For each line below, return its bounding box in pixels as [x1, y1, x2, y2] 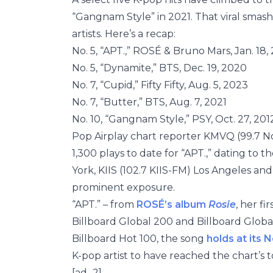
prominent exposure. [72, 182, 175, 193]
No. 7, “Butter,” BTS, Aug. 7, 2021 [72, 96, 227, 108]
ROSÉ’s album [136, 199, 208, 210]
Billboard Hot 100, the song [72, 233, 207, 244]
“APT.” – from [72, 199, 136, 210]
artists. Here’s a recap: [72, 28, 175, 40]
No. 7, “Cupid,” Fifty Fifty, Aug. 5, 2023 [72, 79, 248, 91]
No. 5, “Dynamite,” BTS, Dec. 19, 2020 [72, 62, 247, 74]
